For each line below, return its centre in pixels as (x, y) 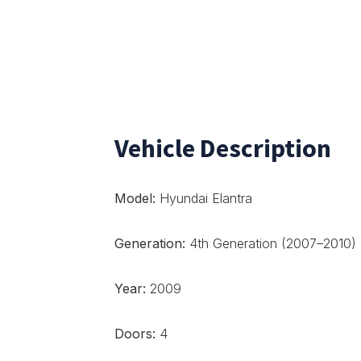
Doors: (135, 334)
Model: (135, 198)
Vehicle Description (223, 148)
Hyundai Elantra (204, 198)
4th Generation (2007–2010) (271, 243)
